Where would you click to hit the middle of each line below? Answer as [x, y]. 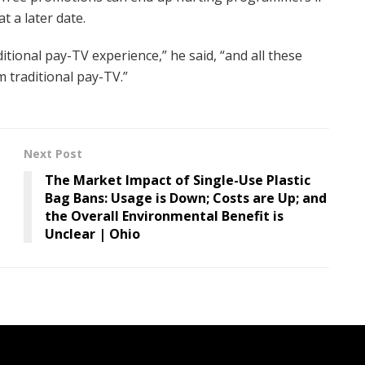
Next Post [53, 153]
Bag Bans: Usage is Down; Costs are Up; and [186, 198]
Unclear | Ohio [92, 233]
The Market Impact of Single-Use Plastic [178, 180]
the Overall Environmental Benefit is [164, 215]
